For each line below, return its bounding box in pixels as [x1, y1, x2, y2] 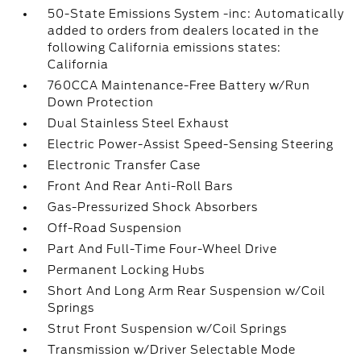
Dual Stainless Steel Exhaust [48, 117, 230, 130]
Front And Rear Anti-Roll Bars [48, 180, 234, 193]
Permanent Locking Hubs [48, 263, 205, 276]
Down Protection [48, 96, 155, 109]
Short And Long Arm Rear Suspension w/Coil [48, 284, 326, 297]
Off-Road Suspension [48, 222, 183, 234]
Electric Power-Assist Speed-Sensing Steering [48, 138, 334, 151]
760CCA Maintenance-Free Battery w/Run [48, 79, 311, 92]
